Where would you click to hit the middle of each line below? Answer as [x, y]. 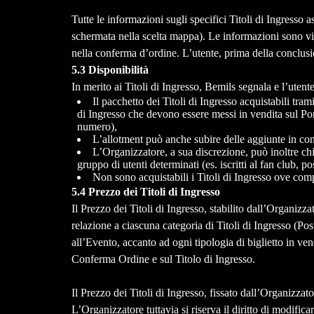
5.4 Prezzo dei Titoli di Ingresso [145, 192]
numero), [97, 127]
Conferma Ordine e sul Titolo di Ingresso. [164, 259]
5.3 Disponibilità [110, 70]
